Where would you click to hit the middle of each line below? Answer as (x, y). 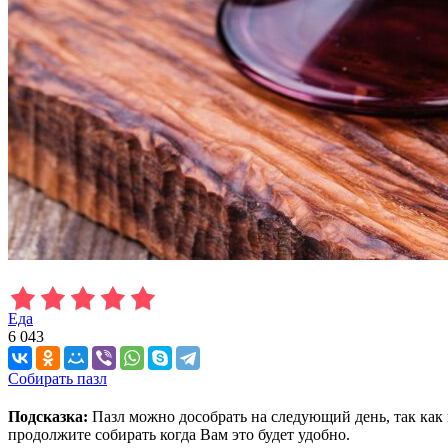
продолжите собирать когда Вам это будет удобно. (179, 434)
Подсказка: (48, 416)
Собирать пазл (57, 378)
